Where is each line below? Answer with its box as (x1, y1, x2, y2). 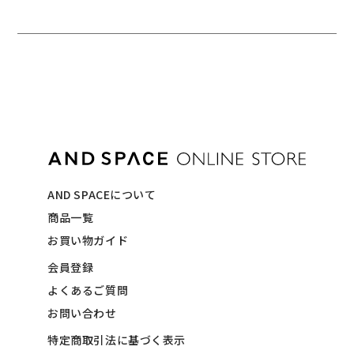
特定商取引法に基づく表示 (47, 331, 186, 348)
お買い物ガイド (47, 232, 129, 248)
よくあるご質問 (47, 281, 129, 298)
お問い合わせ (47, 304, 117, 321)
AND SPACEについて (47, 186, 156, 202)
